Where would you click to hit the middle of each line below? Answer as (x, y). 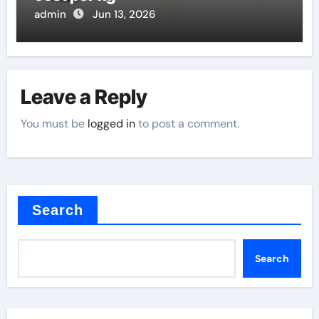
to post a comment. (188, 124)
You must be (54, 124)
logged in (112, 124)
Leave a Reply (84, 96)
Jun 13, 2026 (124, 14)
